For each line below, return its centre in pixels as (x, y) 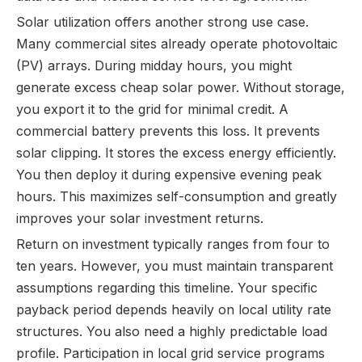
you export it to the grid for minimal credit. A (152, 109)
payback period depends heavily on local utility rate (174, 309)
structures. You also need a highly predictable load (172, 331)
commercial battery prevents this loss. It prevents (168, 131)
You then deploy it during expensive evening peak (169, 175)
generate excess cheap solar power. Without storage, (181, 87)
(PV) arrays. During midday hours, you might (154, 65)
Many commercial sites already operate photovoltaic (177, 44)
